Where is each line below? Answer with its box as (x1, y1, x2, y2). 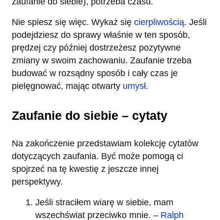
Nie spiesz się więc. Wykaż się (12, 17, 134, 27)
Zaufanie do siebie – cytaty (12, 109, 167, 123)
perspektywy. (12, 177, 63, 187)
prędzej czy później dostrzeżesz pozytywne (12, 43, 181, 53)
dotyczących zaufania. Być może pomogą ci (12, 151, 183, 162)
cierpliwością (134, 17, 184, 27)
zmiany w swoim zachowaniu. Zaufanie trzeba (12, 55, 192, 66)
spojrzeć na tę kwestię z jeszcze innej (12, 164, 159, 174)
